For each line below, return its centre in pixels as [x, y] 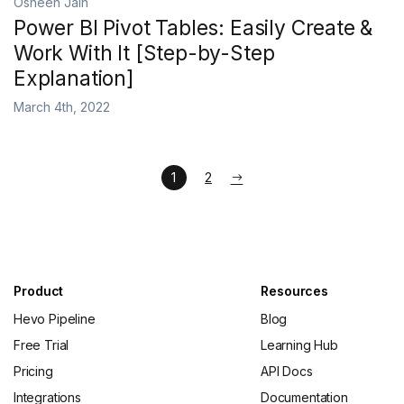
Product [39, 290]
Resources [295, 290]
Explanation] [74, 78]
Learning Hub [299, 345]
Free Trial [41, 345]
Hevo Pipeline [55, 319]
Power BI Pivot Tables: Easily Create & [193, 28]
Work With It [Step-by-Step [144, 53]
